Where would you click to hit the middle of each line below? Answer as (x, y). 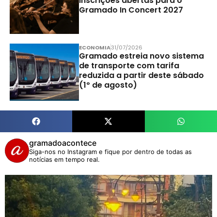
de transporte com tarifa (129, 65)
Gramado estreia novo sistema (141, 56)
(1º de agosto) (108, 85)
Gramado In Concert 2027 (131, 10)
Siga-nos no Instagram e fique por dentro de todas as (110, 152)
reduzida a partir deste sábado (141, 75)
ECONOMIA (94, 47)
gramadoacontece (63, 143)
